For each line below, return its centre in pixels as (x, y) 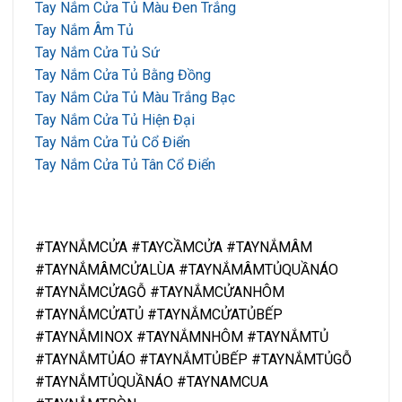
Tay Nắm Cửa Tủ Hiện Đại (115, 120)
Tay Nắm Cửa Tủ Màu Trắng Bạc (135, 98)
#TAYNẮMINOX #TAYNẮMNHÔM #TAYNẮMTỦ (182, 336)
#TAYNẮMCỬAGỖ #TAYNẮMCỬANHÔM (160, 292)
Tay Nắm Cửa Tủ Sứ (97, 53)
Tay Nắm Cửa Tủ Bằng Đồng (123, 75)
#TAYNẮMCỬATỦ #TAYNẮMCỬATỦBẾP (159, 314)
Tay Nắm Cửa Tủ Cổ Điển (113, 143)
